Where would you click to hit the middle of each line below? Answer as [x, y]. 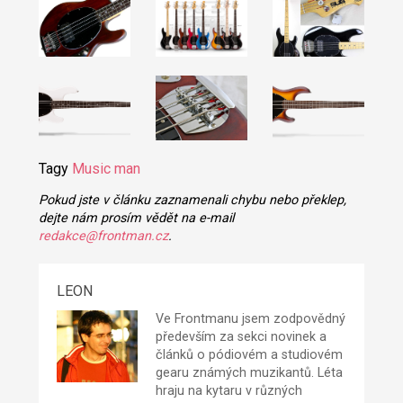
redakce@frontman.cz [103, 237]
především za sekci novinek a [241, 337]
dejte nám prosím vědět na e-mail [136, 219]
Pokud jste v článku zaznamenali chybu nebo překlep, [192, 201]
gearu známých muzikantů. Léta [249, 373]
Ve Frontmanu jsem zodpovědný [250, 319]
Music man [106, 168]
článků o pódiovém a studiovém [249, 355]
